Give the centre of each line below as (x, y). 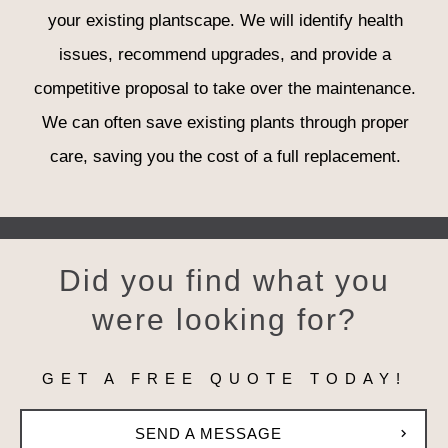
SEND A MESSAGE (209, 433)
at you (342, 280)
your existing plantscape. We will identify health (225, 20)
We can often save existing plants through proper (225, 122)
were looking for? (224, 319)
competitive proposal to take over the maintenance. (225, 88)
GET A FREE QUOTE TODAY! (224, 378)
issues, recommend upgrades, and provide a (225, 54)
